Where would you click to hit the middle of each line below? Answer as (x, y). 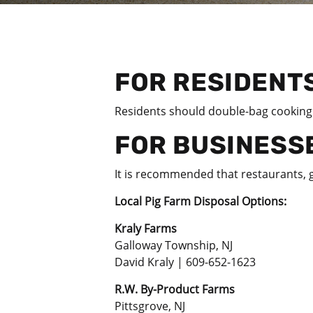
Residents (140, 111)
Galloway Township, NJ (174, 245)
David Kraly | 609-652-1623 (185, 262)
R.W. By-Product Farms (175, 289)
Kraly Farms (146, 228)
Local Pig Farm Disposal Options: (201, 201)
